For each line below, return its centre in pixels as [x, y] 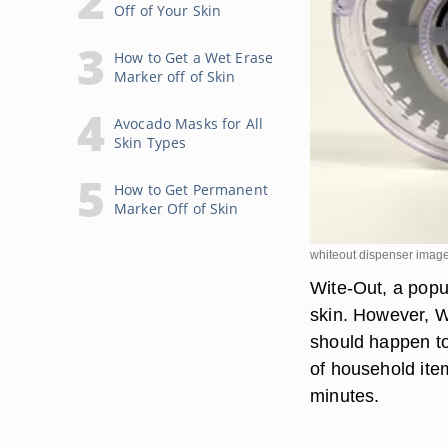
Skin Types [150, 142]
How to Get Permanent [191, 189]
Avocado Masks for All [188, 123]
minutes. [345, 395]
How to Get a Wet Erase [194, 57]
